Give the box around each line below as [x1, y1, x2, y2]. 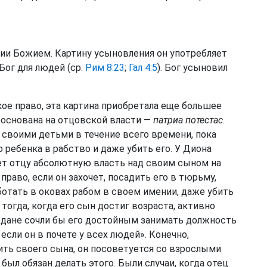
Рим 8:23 [85, 62, 125, 73]
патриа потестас [153, 114, 223, 126]
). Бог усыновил [157, 62, 228, 73]
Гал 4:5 [129, 62, 157, 73]
